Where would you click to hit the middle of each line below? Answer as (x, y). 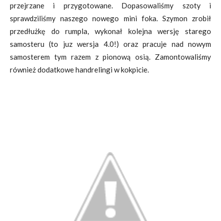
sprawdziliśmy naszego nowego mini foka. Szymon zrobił (110, 18)
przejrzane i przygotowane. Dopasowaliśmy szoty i (110, 5)
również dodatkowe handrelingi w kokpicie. (79, 70)
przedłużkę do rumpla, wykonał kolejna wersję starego (110, 31)
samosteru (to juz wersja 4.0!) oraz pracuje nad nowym (110, 44)
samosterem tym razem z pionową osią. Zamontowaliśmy (110, 57)
